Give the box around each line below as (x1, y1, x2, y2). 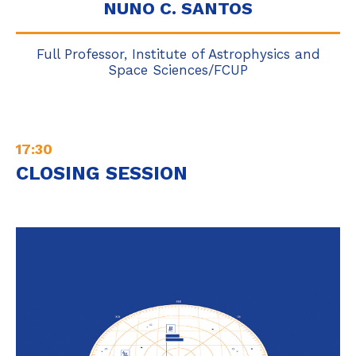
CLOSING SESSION (16, 162, 188, 184)
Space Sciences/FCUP (108, 62, 248, 78)
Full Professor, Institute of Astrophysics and (36, 46, 320, 62)
